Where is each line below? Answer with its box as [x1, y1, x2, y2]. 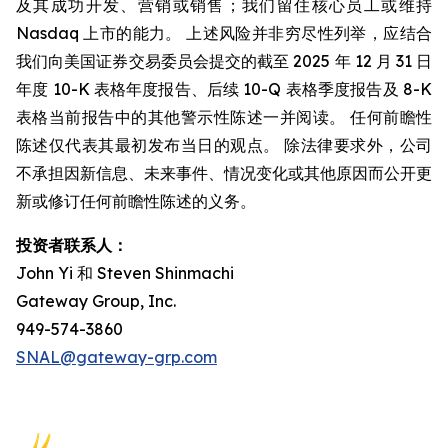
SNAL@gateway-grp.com [16, 347, 217, 367]
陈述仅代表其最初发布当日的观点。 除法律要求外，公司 [16, 135, 432, 155]
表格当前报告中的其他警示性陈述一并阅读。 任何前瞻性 [16, 107, 432, 127]
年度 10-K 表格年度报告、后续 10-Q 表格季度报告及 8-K [16, 79, 432, 99]
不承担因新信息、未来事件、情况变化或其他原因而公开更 [16, 163, 432, 183]
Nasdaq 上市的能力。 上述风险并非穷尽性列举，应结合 [16, 23, 432, 43]
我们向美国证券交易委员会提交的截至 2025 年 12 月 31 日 [16, 51, 432, 71]
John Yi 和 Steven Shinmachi [16, 263, 234, 283]
